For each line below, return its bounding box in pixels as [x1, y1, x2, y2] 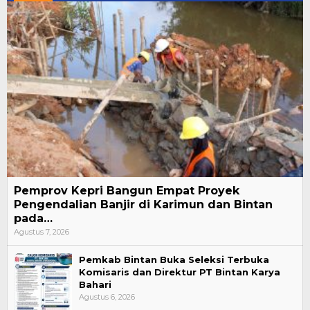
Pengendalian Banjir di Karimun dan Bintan [14, 197, 273, 211]
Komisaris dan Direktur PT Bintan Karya [79, 266, 280, 277]
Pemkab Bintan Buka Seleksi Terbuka [79, 253, 269, 265]
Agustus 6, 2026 [79, 291, 135, 302]
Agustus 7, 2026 [14, 226, 69, 237]
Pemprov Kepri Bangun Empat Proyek [14, 183, 239, 197]
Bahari [79, 278, 111, 290]
